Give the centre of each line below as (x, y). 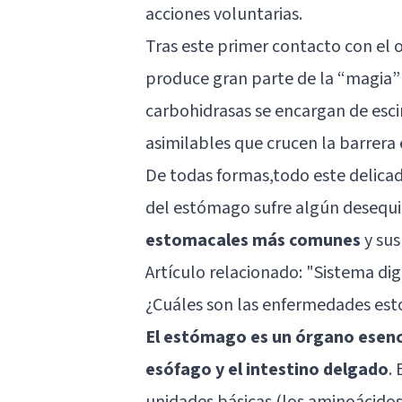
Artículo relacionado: (226, 272)
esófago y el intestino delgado (267, 369)
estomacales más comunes (253, 240)
